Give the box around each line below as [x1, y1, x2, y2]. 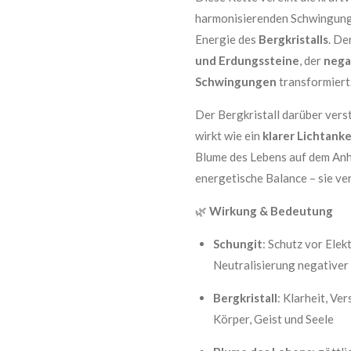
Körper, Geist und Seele [212, 312, 334, 326]
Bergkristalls [259, 32, 328, 46]
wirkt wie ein [195, 128, 262, 143]
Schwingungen [195, 74, 277, 89]
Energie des [195, 32, 259, 46]
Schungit [212, 237, 262, 251]
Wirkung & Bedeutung [209, 204, 333, 218]
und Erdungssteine [195, 53, 299, 67]
